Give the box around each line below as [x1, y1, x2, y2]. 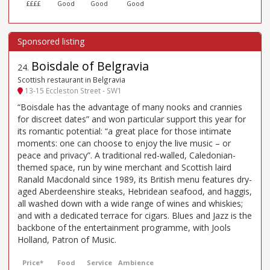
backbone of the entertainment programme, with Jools [17, 221, 231, 233]
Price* [22, 257, 44, 267]
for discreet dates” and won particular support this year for [17, 113, 246, 125]
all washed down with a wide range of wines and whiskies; [17, 197, 243, 209]
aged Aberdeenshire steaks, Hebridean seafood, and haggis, [17, 185, 252, 197]
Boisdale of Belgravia [31, 57, 149, 74]
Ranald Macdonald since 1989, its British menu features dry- [17, 173, 252, 185]
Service [86, 257, 112, 267]
